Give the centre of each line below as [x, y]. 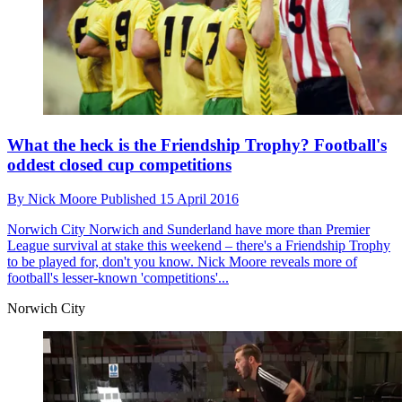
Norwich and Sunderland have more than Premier [227, 230]
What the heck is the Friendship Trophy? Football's [197, 144]
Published [130, 199]
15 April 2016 [199, 199]
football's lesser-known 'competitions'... [118, 278]
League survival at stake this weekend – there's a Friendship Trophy [199, 246]
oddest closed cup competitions [119, 164]
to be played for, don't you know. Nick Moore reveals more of [182, 262]
